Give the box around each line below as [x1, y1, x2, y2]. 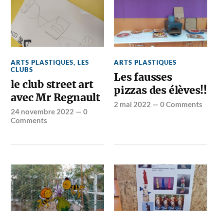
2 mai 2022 [114, 100, 151, 109]
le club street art [11, 78, 93, 91]
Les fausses [114, 71, 172, 84]
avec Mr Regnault [11, 91, 101, 104]
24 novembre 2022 [11, 107, 74, 116]
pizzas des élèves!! [114, 84, 207, 97]
